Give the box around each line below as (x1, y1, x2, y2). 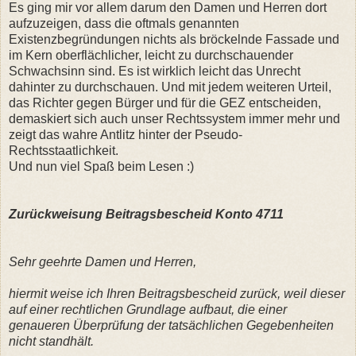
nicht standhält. (9, 334, 94, 348)
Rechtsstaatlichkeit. (9, 143, 118, 157)
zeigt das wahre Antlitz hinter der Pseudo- (9, 127, 242, 141)
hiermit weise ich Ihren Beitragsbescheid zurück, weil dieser (9, 286, 345, 300)
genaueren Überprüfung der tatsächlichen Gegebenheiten (9, 318, 334, 332)
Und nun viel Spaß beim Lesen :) (9, 159, 194, 173)
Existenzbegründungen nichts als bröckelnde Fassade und (9, 32, 339, 46)
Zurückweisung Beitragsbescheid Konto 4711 (9, 207, 284, 221)
